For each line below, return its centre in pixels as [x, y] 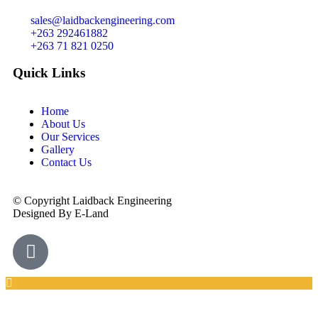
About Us [63, 124]
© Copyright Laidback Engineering [94, 200]
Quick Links [49, 72]
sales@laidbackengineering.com [103, 20]
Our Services [70, 136]
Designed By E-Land [61, 213]
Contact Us [66, 162]
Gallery [58, 149]
